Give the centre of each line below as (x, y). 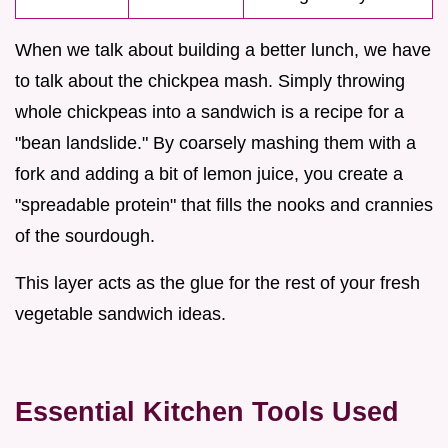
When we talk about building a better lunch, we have (223, 50)
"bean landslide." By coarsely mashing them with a (215, 143)
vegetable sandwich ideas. (120, 314)
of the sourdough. (85, 236)
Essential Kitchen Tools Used (207, 412)
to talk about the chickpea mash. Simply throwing (210, 81)
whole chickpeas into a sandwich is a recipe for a (209, 112)
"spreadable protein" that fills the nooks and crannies (224, 205)
